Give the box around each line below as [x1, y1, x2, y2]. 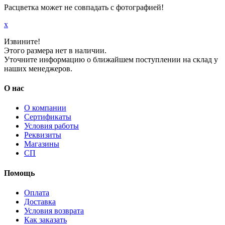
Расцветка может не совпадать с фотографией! [4, 3, 164, 12]
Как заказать [24, 215, 67, 224]
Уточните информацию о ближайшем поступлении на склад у [4, 55, 218, 64]
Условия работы [24, 122, 79, 131]
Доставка [24, 197, 56, 206]
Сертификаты [24, 113, 71, 122]
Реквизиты [24, 131, 61, 140]
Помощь [4, 168, 35, 177]
